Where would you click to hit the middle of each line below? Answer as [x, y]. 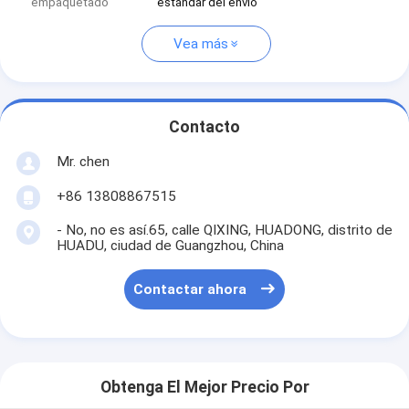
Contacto [204, 127]
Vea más [200, 44]
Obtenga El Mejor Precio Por [204, 388]
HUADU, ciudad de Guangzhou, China [170, 245]
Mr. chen [83, 161]
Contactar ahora [190, 290]
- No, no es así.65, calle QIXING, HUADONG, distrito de [224, 230]
